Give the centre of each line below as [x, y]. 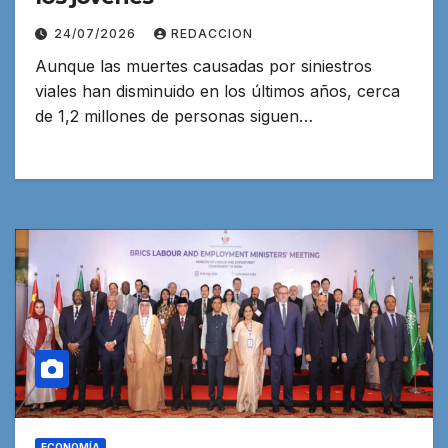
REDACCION [212, 33]
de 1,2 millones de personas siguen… [174, 115]
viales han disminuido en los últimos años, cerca [217, 90]
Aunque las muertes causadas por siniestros [203, 65]
